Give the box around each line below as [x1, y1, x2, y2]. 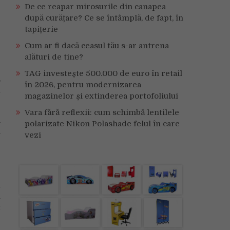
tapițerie [25, 25, 58, 34]
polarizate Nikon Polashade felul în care [25, 119, 180, 128]
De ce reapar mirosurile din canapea [25, 2, 166, 11]
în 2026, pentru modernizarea [25, 80, 141, 89]
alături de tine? [25, 52, 83, 62]
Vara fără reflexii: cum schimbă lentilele [25, 108, 179, 117]
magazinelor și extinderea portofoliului [25, 91, 178, 101]
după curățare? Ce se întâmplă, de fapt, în [25, 13, 183, 23]
